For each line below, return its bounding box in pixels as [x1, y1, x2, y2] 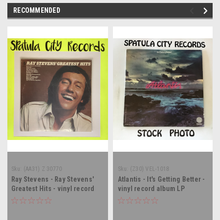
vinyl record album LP [117, 184, 185, 192]
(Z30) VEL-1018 [130, 165, 169, 172]
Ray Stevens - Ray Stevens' [11, 175, 94, 183]
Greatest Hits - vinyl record [11, 184, 95, 192]
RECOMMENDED [13, 6, 60, 14]
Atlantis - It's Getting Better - [117, 175, 205, 183]
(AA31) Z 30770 [23, 165, 62, 172]
